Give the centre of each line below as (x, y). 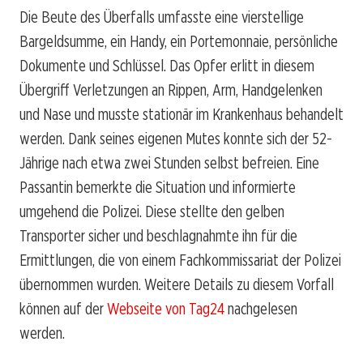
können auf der (63, 308)
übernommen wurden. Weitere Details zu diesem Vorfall (177, 284)
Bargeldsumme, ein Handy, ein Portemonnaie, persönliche (179, 41)
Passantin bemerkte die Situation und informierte (158, 187)
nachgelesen (261, 308)
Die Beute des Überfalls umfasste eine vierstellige (162, 17)
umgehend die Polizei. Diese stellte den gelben (152, 211)
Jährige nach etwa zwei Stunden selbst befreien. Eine (169, 162)
